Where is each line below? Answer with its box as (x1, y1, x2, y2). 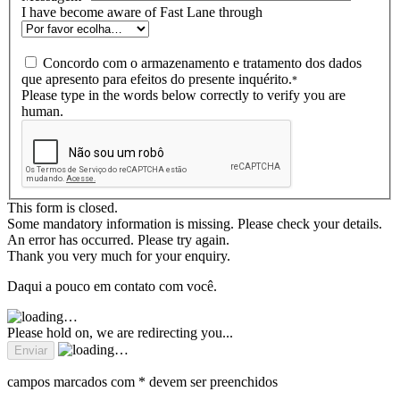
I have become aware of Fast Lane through (21, 4, 262, 21)
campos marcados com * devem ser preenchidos (7, 374, 278, 390)
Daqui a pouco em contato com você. (7, 279, 217, 295)
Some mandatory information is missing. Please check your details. (7, 216, 382, 232)
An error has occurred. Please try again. (7, 232, 229, 248)
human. (21, 104, 63, 120)
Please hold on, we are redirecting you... (7, 325, 233, 341)
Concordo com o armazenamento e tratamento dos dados (43, 55, 362, 71)
